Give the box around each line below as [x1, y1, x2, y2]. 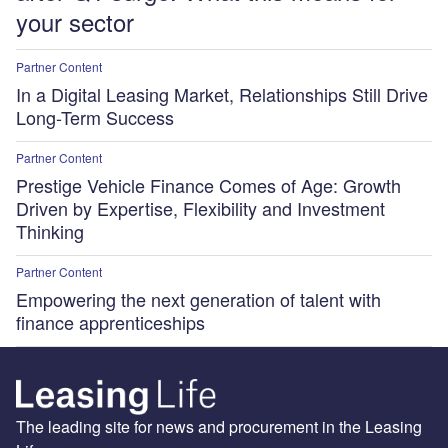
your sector [16, 4, 134, 40]
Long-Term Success [16, 103, 174, 130]
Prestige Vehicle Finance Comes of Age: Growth [16, 171, 401, 198]
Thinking [16, 217, 84, 244]
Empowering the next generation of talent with [16, 285, 381, 312]
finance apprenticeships [16, 308, 205, 335]
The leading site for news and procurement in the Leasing [16, 414, 422, 438]
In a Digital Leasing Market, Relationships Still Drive [16, 80, 428, 107]
